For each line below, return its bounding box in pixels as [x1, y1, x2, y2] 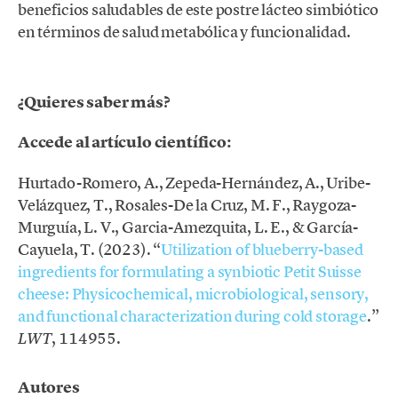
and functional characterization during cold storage [18, 305, 367, 326]
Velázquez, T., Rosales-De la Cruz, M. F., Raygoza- [18, 194, 357, 215]
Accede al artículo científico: [18, 131, 231, 154]
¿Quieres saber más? [18, 92, 170, 114]
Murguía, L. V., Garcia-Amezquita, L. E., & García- [18, 216, 359, 237]
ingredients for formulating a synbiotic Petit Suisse [18, 260, 362, 282]
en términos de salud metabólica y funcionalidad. [18, 21, 351, 43]
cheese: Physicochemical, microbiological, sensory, [18, 283, 370, 304]
